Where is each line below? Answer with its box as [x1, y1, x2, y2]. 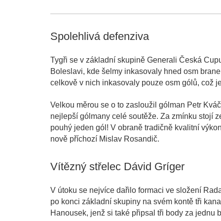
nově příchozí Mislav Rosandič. [50, 135, 159, 144]
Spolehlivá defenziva [50, 30, 149, 43]
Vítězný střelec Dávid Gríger [50, 160, 184, 173]
